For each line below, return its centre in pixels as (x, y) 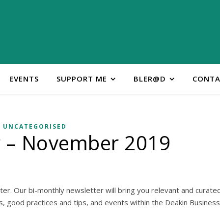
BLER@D (150, 79)
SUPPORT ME (82, 79)
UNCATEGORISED (35, 126)
